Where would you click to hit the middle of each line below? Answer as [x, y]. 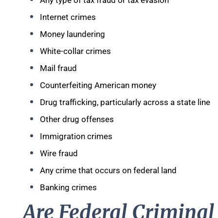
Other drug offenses [77, 119]
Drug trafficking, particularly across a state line [125, 102]
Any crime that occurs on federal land [108, 170]
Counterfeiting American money [98, 85]
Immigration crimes [76, 136]
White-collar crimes [75, 51]
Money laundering [73, 34]
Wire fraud [59, 153]
